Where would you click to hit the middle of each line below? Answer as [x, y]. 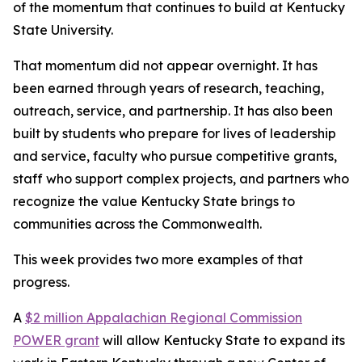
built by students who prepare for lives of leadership [175, 133]
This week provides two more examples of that [158, 259]
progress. [41, 282]
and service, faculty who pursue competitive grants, [175, 156]
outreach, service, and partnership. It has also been [173, 111]
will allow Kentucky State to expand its [224, 340]
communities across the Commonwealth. [137, 224]
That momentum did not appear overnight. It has [165, 65]
